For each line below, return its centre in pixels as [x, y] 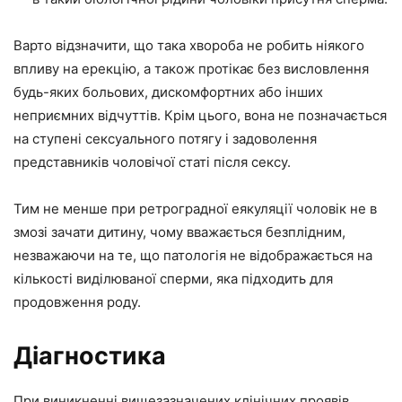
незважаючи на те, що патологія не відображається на [193, 255]
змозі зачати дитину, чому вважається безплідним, [179, 232]
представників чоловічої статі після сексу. [152, 162]
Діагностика [90, 356]
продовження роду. [77, 302]
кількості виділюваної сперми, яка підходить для [173, 279]
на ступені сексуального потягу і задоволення [165, 139]
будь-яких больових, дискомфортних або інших [168, 92]
